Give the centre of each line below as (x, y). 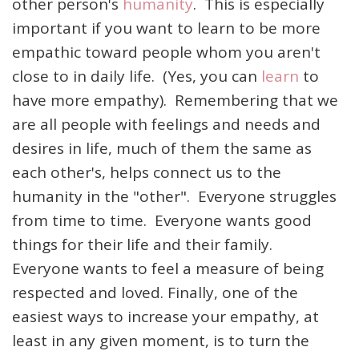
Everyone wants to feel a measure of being (168, 268)
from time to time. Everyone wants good (162, 220)
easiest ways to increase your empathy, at (165, 317)
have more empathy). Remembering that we (175, 100)
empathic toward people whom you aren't (166, 52)
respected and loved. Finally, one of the (155, 292)
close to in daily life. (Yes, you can (137, 76)
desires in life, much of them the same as (162, 148)
